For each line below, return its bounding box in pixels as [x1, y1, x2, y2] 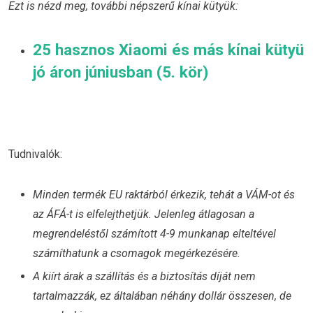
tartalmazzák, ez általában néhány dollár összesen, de [33, 289, 291, 303]
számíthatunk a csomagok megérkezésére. [33, 246, 240, 260]
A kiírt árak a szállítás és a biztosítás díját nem [33, 269, 256, 283]
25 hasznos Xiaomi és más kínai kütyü [33, 41, 304, 59]
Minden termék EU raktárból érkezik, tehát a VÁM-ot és [33, 187, 295, 201]
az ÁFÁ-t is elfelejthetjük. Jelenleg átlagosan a [33, 207, 254, 221]
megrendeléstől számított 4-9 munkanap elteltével [33, 226, 276, 240]
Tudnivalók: [8, 147, 62, 161]
